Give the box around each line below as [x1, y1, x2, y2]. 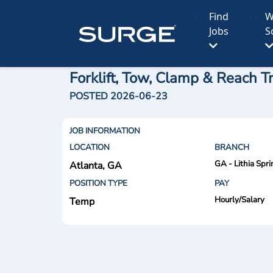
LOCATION [69, 142, 110, 153]
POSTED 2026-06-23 [69, 90, 168, 103]
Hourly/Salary [214, 194, 264, 205]
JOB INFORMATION [69, 126, 140, 136]
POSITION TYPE [69, 178, 127, 189]
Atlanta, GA [69, 159, 122, 172]
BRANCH [214, 142, 249, 153]
